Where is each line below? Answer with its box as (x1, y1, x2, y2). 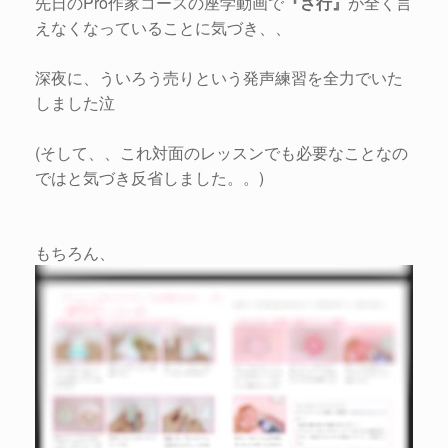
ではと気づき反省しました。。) (35, 166, 264, 190)
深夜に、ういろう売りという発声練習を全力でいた (35, 66, 403, 90)
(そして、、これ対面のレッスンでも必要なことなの (35, 141, 408, 165)
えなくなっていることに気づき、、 (35, 16, 291, 40)
